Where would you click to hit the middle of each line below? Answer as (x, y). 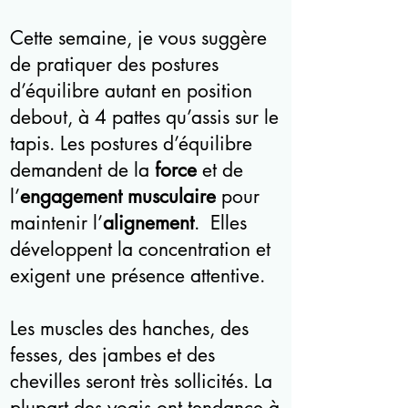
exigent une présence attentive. (138, 275)
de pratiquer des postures (114, 64)
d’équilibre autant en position (131, 91)
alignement (148, 223)
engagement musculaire (118, 196)
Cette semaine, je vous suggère (138, 38)
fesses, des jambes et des (112, 355)
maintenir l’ (56, 223)
